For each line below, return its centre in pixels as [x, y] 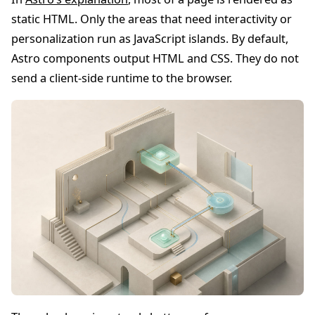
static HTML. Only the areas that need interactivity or [152, 19]
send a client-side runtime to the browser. [122, 78]
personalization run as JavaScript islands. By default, [150, 39]
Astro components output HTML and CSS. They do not [155, 59]
